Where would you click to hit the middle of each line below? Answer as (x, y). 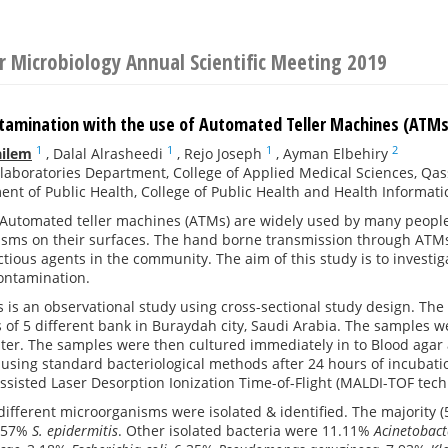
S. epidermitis (75, 430)
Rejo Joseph (223, 153)
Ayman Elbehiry (335, 153)
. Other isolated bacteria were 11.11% (246, 430)
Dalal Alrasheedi (108, 153)
